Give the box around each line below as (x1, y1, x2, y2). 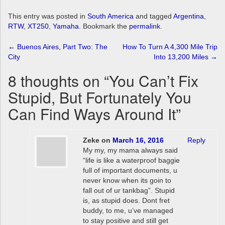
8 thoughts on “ (8, 70, 109, 92)
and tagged (134, 12, 173, 21)
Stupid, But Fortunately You (8, 86, 191, 108)
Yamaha (53, 22, 79, 31)
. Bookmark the (79, 22, 129, 31)
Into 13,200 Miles (154, 53, 210, 61)
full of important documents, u (82, 166, 177, 175)
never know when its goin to (82, 176, 171, 185)
